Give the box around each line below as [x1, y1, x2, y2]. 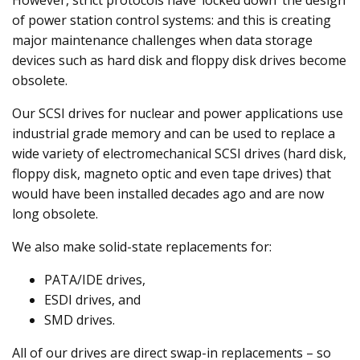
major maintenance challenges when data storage [12, 31, 313, 50]
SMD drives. [44, 311, 115, 329]
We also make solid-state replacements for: [12, 238, 272, 256]
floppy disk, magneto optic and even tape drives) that [12, 165, 331, 183]
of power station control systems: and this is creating [12, 11, 331, 30]
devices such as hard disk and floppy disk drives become [12, 51, 346, 70]
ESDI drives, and [44, 291, 141, 309]
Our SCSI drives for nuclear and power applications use [12, 104, 343, 123]
